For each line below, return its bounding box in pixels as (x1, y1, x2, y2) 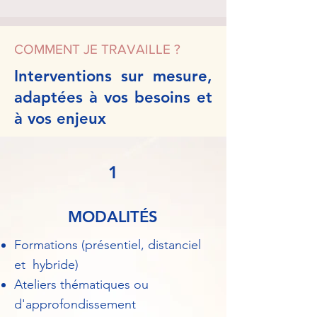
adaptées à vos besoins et (14, 88, 212, 107)
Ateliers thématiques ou (14, 277, 149, 292)
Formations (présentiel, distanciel (14, 237, 201, 253)
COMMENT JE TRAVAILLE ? (14, 42, 180, 57)
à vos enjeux (14, 109, 106, 128)
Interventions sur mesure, (14, 67, 212, 86)
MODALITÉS (68, 207, 158, 226)
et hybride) (14, 257, 79, 272)
